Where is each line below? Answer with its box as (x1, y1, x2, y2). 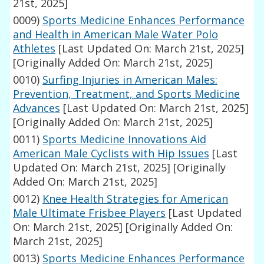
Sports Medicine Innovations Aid (42, 132, 207, 147)
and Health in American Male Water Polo (13, 27, 219, 42)
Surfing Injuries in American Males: (42, 72, 218, 87)
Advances (13, 101, 61, 115)
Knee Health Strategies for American (42, 192, 229, 206)
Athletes (13, 41, 56, 56)
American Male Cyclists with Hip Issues (13, 146, 210, 161)
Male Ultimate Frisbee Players (13, 206, 166, 220)
